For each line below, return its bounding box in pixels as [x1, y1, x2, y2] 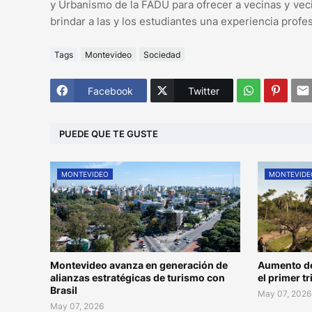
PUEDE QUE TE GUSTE [59, 127, 158, 139]
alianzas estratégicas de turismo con [50, 272, 225, 284]
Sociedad [143, 49, 180, 60]
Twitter [188, 84, 219, 97]
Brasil [50, 284, 77, 297]
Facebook [88, 84, 133, 97]
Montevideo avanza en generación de [50, 259, 228, 272]
